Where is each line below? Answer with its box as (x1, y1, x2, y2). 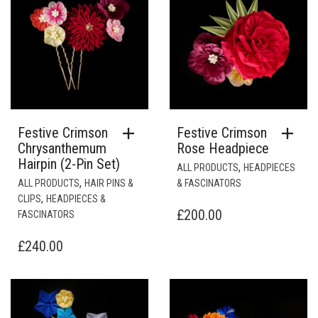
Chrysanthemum (18, 140, 106, 157)
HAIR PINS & (84, 177, 133, 189)
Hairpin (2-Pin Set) (18, 155, 120, 172)
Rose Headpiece (177, 140, 269, 157)
